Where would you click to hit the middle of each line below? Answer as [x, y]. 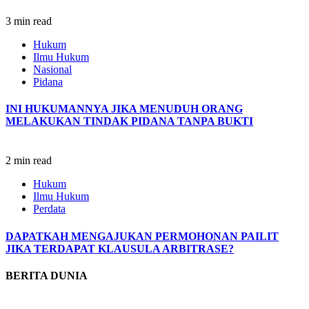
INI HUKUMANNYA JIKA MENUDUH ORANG [124, 108]
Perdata [49, 209]
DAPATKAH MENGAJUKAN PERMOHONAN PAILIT [142, 236]
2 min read [29, 161]
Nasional [52, 69]
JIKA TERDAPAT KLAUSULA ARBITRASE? [120, 248]
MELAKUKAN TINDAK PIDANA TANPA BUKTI [129, 121]
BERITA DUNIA [47, 275]
